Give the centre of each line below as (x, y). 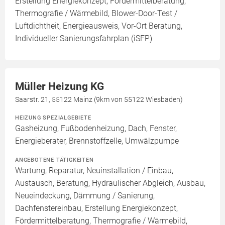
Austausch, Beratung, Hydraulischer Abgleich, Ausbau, (110, 183)
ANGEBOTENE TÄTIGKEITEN (54, 160)
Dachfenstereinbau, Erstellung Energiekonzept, (96, 208)
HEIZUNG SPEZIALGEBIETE (53, 118)
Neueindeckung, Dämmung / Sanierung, (85, 196)
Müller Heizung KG (60, 86)
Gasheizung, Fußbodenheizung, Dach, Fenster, (96, 128)
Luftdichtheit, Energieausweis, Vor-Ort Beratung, (99, 26)
